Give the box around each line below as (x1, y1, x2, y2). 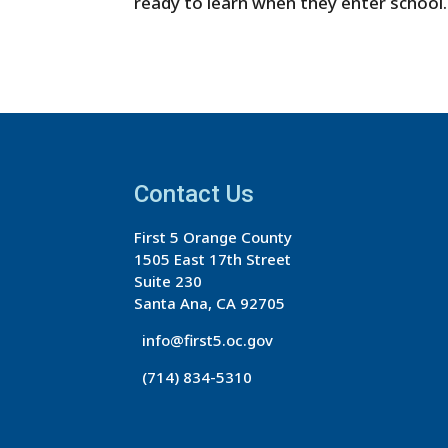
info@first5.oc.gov (134, 329, 274, 350)
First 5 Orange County (134, 226, 293, 247)
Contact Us (134, 179, 255, 208)
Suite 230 (134, 270, 203, 291)
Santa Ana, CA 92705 (134, 292, 286, 313)
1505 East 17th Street (134, 248, 292, 269)
